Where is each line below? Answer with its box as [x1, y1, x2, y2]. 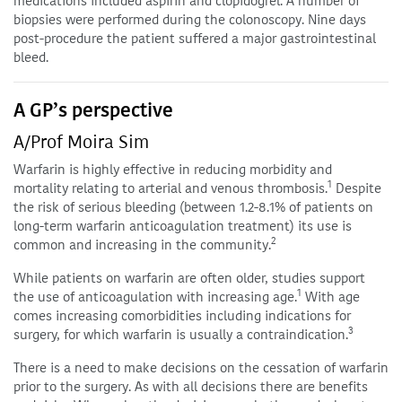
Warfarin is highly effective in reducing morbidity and [13, 161, 332, 179]
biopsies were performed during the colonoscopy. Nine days [13, 11, 366, 29]
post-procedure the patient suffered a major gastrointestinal [13, 30, 376, 48]
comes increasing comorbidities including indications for [13, 307, 351, 325]
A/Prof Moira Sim [13, 130, 149, 154]
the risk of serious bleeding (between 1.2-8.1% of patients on [13, 198, 373, 216]
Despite [332, 179, 381, 197]
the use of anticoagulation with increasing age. [13, 288, 297, 306]
